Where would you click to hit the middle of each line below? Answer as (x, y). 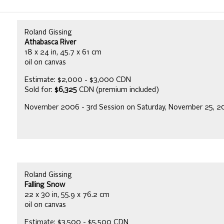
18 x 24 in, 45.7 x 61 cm (63, 52)
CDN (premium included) (118, 90)
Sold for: (39, 90)
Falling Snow (45, 185)
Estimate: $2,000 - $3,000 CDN (78, 80)
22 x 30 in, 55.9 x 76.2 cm (67, 195)
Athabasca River (50, 42)
